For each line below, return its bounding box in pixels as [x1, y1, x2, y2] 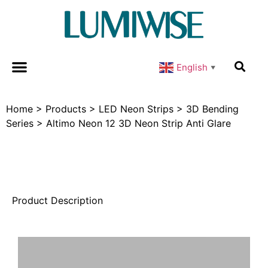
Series [6, 117, 33, 129]
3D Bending [186, 102, 239, 115]
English [176, 61, 208, 73]
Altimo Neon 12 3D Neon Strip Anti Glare [46, 117, 231, 129]
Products [45, 102, 86, 115]
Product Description [12, 194, 103, 206]
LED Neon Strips [99, 102, 173, 115]
